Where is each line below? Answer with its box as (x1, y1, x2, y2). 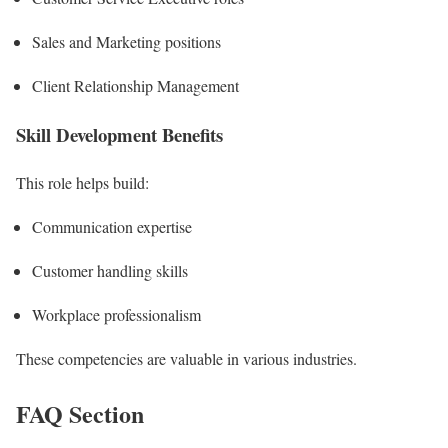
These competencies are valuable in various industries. (16, 348, 357, 370)
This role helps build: (16, 172, 149, 194)
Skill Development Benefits (16, 120, 223, 148)
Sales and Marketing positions (32, 31, 221, 53)
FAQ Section (16, 396, 144, 432)
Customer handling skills (32, 260, 188, 282)
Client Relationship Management (32, 75, 239, 97)
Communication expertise (32, 216, 192, 238)
